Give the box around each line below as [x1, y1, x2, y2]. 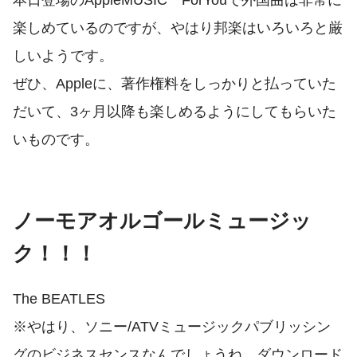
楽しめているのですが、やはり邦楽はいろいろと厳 [13, 19, 343, 37]
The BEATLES [13, 289, 105, 307]
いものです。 [13, 131, 99, 148]
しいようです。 [13, 47, 113, 65]
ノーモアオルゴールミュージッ [13, 209, 312, 232]
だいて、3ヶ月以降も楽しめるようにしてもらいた [13, 103, 336, 120]
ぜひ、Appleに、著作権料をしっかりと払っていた [13, 75, 336, 92]
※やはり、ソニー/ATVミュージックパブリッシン [13, 317, 331, 335]
